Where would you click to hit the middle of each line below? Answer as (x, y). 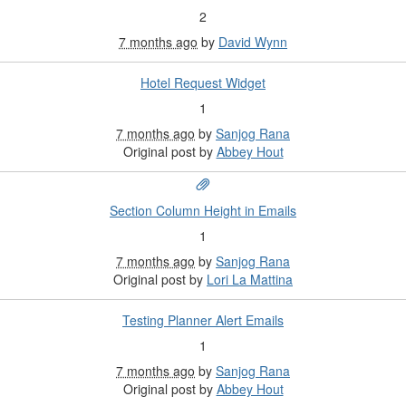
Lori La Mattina (250, 280)
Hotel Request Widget (203, 83)
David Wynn (253, 42)
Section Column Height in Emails (203, 211)
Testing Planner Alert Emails (203, 320)
